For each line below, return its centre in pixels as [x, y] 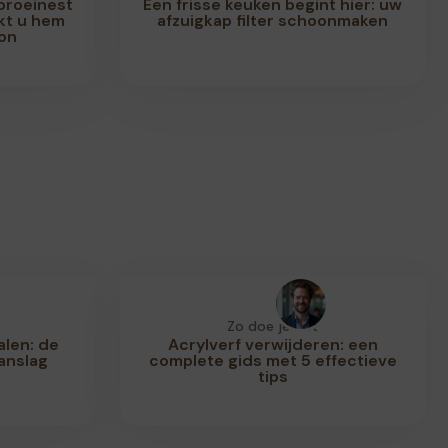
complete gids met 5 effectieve [272, 360]
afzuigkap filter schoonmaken [273, 20]
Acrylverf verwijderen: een [272, 344]
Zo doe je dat [273, 326]
